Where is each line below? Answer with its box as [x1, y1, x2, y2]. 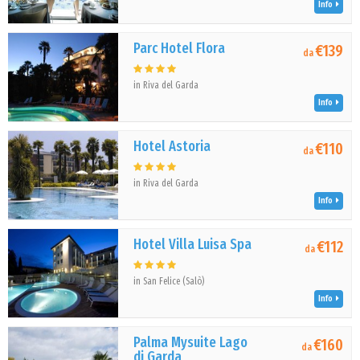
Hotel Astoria [133, 137, 211, 155]
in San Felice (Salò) [133, 276, 205, 287]
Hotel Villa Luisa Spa [133, 235, 252, 253]
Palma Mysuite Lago [133, 333, 248, 351]
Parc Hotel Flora [133, 39, 226, 57]
